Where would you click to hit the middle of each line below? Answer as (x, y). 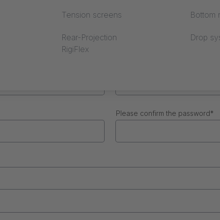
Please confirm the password (163, 113)
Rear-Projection (89, 37)
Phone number (140, 66)
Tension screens (91, 15)
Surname (130, 21)
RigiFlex (75, 49)
